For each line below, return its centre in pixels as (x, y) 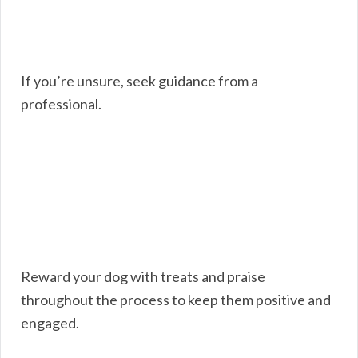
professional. (61, 103)
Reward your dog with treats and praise (143, 276)
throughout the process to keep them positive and (176, 299)
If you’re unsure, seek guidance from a (139, 80)
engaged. (50, 322)
